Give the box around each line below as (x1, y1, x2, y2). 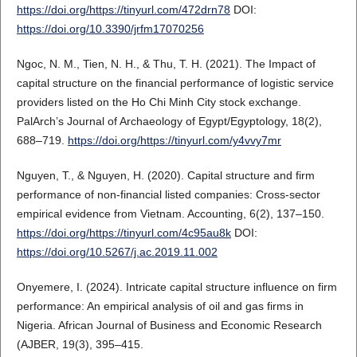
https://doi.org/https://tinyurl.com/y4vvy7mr (67, 133, 281, 147)
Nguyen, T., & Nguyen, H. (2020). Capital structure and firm (16, 168, 315, 182)
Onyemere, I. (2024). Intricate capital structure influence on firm (16, 280, 337, 293)
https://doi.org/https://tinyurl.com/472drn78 (16, 2, 230, 16)
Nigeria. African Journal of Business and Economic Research (16, 318, 322, 331)
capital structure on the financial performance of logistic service (16, 76, 334, 89)
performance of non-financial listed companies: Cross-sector (16, 187, 320, 201)
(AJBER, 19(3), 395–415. (16, 337, 143, 351)
